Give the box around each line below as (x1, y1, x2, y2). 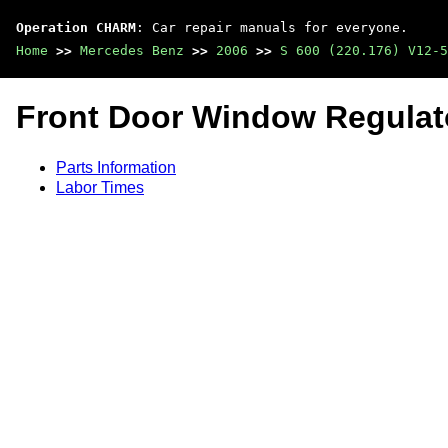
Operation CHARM (16, 20, 136, 35)
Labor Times (56, 178, 144, 196)
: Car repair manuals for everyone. (136, 20, 408, 35)
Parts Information (56, 158, 176, 176)
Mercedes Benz (80, 43, 184, 58)
